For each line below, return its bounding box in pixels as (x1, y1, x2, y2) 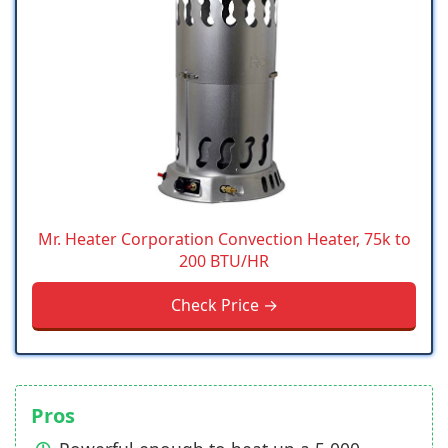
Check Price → (170, 293, 278, 316)
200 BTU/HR (179, 249, 269, 272)
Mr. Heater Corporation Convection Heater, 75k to (37, 227, 411, 250)
